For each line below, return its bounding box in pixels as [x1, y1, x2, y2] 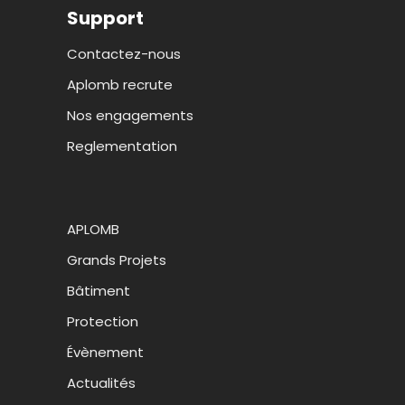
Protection [67, 311, 138, 331]
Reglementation [67, 136, 177, 155]
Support [67, 5, 144, 31]
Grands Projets [67, 250, 166, 269]
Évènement [67, 342, 144, 362]
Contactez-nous [67, 43, 181, 63]
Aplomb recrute [67, 74, 173, 94]
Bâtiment [67, 280, 130, 300]
